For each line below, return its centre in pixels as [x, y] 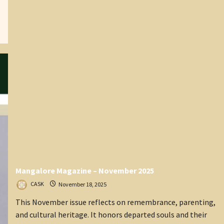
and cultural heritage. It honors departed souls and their [111, 215]
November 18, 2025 [82, 184]
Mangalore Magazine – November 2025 [84, 171]
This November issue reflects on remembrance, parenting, [115, 202]
